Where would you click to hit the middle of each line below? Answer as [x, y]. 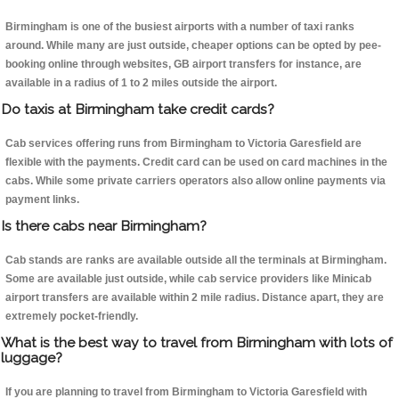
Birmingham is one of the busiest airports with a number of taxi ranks [180, 27]
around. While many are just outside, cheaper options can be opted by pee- [193, 46]
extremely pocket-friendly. [72, 317]
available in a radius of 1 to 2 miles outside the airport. [141, 83]
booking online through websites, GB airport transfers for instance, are [183, 65]
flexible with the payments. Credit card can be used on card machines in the [196, 163]
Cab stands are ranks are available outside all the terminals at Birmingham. [196, 261]
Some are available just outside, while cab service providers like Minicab [188, 279]
